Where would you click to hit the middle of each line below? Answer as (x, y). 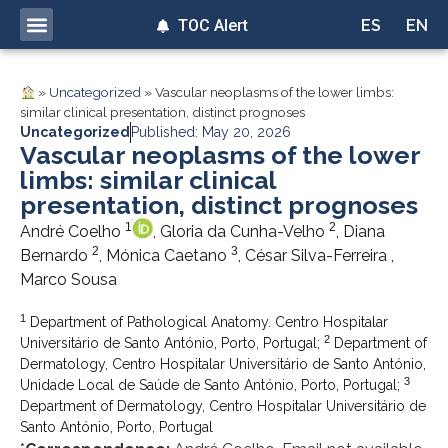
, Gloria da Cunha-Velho (241, 232)
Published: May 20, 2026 (211, 132)
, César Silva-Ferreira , (316, 256)
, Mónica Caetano (165, 256)
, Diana (360, 232)
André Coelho (72, 232)
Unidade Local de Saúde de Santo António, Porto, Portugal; (212, 385)
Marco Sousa (68, 280)
